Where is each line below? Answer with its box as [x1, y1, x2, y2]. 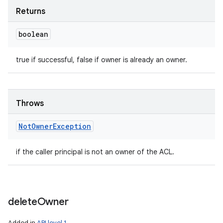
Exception [53, 121, 91, 131]
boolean [18, 29, 48, 39]
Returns [16, 6, 45, 16]
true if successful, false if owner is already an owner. [16, 55, 187, 64]
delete [8, 196, 37, 208]
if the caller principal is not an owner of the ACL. [16, 147, 174, 156]
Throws [16, 99, 44, 109]
